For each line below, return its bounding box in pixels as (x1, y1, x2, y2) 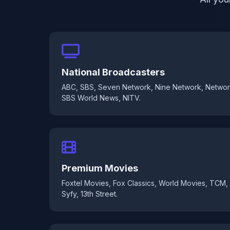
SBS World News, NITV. (62, 93, 141, 102)
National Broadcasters (62, 67, 165, 78)
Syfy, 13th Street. (62, 189, 118, 198)
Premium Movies (62, 163, 138, 174)
